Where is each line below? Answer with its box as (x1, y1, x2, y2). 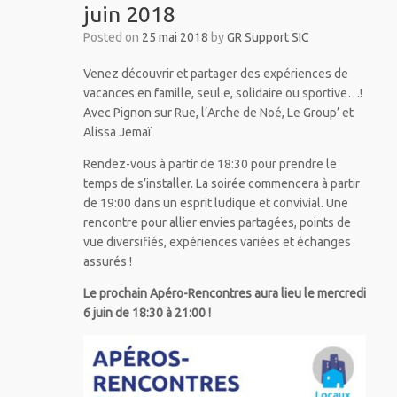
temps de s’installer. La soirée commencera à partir (82, 175, 360, 191)
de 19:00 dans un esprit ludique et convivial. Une (82, 195, 348, 210)
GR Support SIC (226, 29, 309, 44)
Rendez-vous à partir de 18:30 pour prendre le (82, 156, 337, 171)
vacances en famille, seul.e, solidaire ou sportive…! (82, 85, 362, 100)
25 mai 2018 (141, 29, 208, 44)
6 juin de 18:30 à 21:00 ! (82, 305, 211, 320)
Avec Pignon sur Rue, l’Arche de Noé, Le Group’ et (82, 105, 354, 120)
